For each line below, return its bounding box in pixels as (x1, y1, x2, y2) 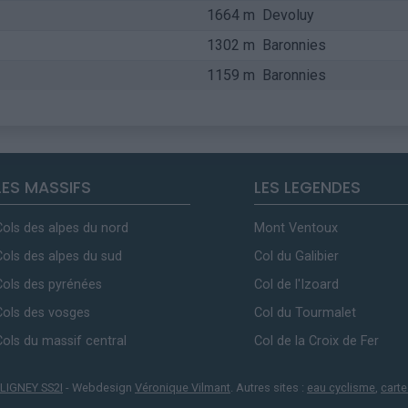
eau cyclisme (307, 381, 375, 394)
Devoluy (261, 6, 314, 24)
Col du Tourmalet (254, 305, 356, 321)
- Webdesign (63, 381, 135, 394)
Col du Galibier (254, 249, 339, 264)
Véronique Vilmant (135, 381, 230, 394)
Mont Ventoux (254, 220, 338, 236)
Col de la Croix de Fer (254, 333, 379, 349)
